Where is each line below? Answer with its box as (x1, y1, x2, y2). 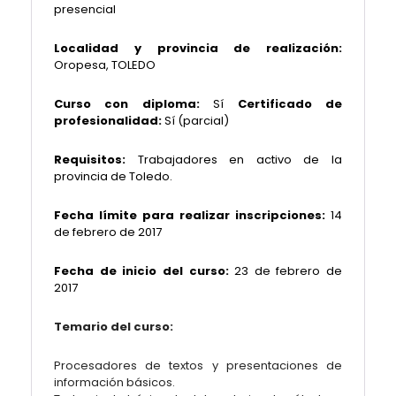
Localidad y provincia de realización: (54, 40, 342, 57)
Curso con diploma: (54, 95, 200, 112)
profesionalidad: (54, 112, 162, 129)
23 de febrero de (228, 263, 342, 279)
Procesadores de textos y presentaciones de (54, 357, 342, 374)
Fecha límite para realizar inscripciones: (54, 207, 325, 224)
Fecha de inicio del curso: (54, 263, 229, 279)
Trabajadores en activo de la (137, 151, 343, 168)
